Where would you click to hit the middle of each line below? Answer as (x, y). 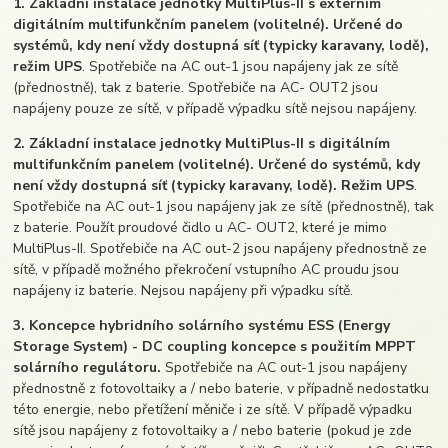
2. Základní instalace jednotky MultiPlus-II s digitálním (202, 143)
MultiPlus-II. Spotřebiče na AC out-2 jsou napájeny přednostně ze (220, 248)
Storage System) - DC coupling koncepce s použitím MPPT (215, 346)
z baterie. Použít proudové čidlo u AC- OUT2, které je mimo (200, 227)
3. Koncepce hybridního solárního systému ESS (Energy (202, 325)
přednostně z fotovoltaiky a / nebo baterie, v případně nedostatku (221, 388)
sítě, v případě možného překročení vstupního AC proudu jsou (206, 269)
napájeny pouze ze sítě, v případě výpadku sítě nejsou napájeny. (215, 108)
